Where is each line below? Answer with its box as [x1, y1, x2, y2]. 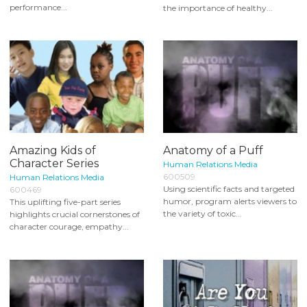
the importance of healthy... [163, 2, 273, 13]
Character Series [10, 157, 99, 171]
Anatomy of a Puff [163, 144, 263, 158]
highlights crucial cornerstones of [10, 209, 140, 220]
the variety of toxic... [163, 208, 242, 219]
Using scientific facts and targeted [163, 184, 295, 195]
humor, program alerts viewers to [163, 196, 297, 207]
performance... [10, 1, 67, 12]
